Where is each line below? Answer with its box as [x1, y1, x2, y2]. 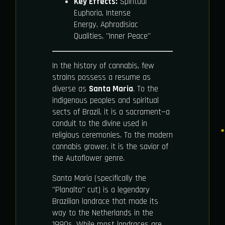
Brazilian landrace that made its [52, 195, 158, 207]
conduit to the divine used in [52, 118, 147, 129]
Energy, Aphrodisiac [73, 19, 138, 30]
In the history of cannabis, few [52, 60, 154, 71]
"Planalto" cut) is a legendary [52, 184, 150, 195]
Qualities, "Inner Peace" [73, 30, 151, 42]
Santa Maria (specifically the [52, 172, 146, 184]
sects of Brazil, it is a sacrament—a [52, 106, 170, 118]
